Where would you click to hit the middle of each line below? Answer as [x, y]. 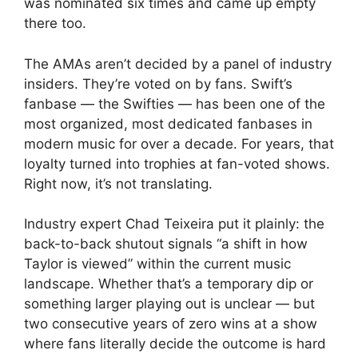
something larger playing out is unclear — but [169, 304]
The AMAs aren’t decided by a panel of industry [178, 64]
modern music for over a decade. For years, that [179, 143]
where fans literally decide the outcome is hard [175, 344]
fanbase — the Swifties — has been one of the [175, 103]
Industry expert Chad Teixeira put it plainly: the [174, 224]
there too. [55, 24]
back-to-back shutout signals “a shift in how [166, 244]
